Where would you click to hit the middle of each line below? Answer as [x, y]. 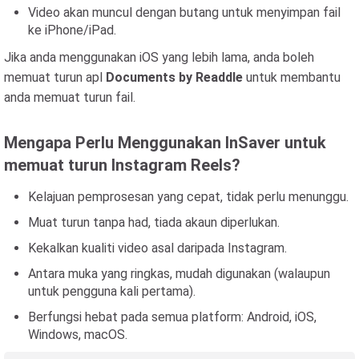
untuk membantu [292, 77]
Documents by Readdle [174, 77]
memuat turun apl [55, 77]
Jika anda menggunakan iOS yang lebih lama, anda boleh [159, 57]
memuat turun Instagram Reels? [122, 165]
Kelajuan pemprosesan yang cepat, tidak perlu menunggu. [188, 197]
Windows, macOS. [78, 335]
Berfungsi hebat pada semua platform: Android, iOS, [172, 317]
